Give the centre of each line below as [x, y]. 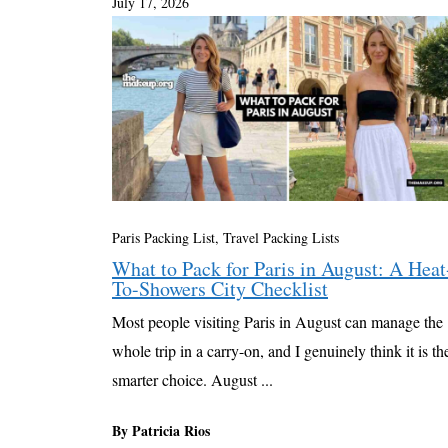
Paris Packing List [163, 237]
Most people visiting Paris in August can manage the [277, 321]
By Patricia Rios [161, 430]
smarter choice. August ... [192, 379]
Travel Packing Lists [281, 237]
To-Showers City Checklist [220, 288]
